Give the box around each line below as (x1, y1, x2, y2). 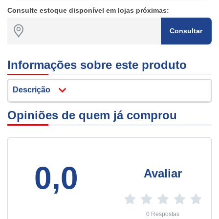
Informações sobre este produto (7, 58, 187, 71)
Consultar (170, 26, 203, 35)
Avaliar (144, 166, 182, 180)
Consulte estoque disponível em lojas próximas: (7, 6, 169, 14)
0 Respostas (146, 210, 179, 218)
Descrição (12, 86, 50, 94)
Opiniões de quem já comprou (7, 108, 177, 122)
